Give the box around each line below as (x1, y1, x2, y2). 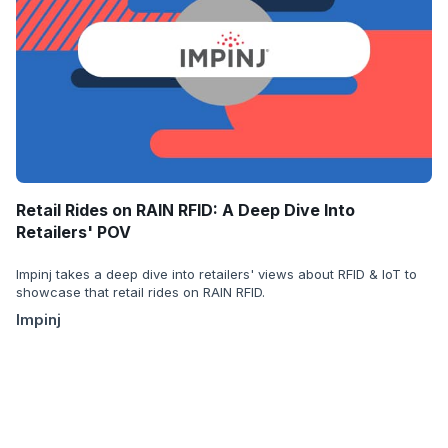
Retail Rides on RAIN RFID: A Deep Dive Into (16, 199, 355, 220)
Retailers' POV (16, 221, 131, 242)
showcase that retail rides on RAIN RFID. (16, 283, 265, 300)
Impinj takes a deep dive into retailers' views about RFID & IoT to (16, 265, 417, 282)
